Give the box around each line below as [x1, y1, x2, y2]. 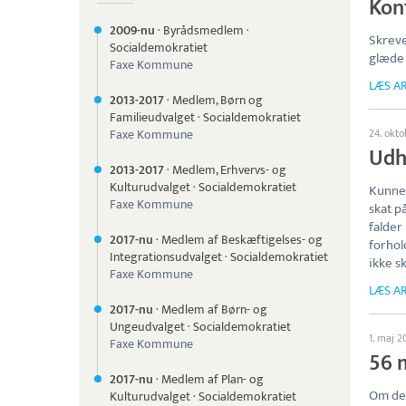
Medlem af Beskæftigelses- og [161, 229, 323, 250]
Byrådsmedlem [163, 20, 244, 41]
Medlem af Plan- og [161, 369, 264, 390]
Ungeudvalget [110, 316, 185, 337]
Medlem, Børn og [172, 90, 263, 111]
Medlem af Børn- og [161, 299, 267, 320]
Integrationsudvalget [110, 246, 222, 267]
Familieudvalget [110, 107, 195, 128]
